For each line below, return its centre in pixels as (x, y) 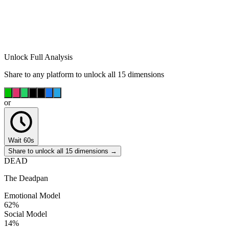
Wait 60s (21, 140)
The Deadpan (26, 178)
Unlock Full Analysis (38, 57)
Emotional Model (32, 195)
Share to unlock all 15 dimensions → (63, 151)
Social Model (26, 214)
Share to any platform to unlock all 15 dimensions (84, 74)
